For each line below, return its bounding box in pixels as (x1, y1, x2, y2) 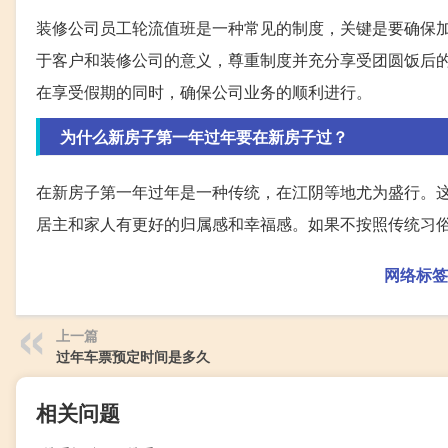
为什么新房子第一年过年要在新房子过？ (60, 125, 348, 149)
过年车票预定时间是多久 (56, 346, 210, 367)
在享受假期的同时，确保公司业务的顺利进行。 (36, 80, 372, 104)
